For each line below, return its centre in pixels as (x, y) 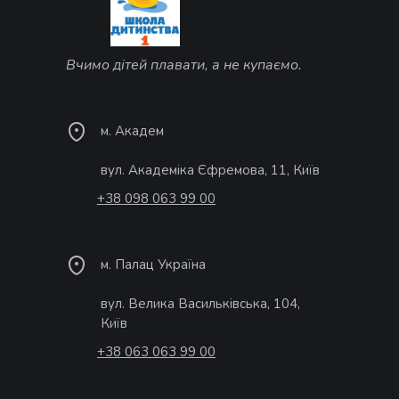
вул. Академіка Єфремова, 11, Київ (210, 171)
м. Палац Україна (153, 265)
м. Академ (132, 131)
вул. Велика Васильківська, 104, (200, 304)
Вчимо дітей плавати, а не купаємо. (184, 65)
